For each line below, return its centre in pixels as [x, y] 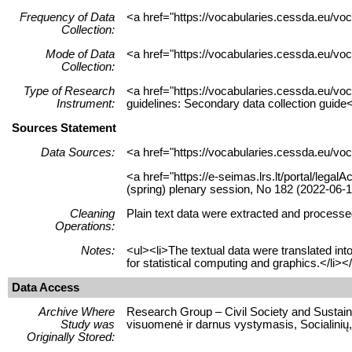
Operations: [85, 226]
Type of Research [69, 91]
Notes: [98, 250]
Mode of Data [80, 54]
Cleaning [92, 213]
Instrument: [86, 103]
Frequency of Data [67, 17]
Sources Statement [64, 128]
